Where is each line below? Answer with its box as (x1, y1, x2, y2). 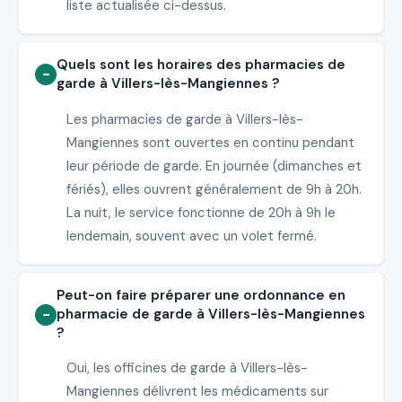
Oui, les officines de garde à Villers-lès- (66, 359, 308, 378)
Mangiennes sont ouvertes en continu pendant (66, 133, 354, 152)
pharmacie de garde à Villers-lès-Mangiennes (57, 305, 366, 324)
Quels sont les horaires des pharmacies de (57, 56, 346, 74)
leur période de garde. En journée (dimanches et (66, 156, 362, 175)
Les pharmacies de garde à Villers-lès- (66, 109, 303, 128)
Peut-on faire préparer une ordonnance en (57, 286, 346, 305)
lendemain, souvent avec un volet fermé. (66, 226, 317, 245)
